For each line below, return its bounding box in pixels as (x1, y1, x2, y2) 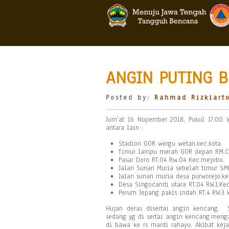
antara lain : (106, 123, 143, 132)
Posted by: (106, 93, 154, 102)
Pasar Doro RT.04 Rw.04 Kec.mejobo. (119, 155, 224, 165)
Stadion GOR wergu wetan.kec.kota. (119, 139, 222, 148)
